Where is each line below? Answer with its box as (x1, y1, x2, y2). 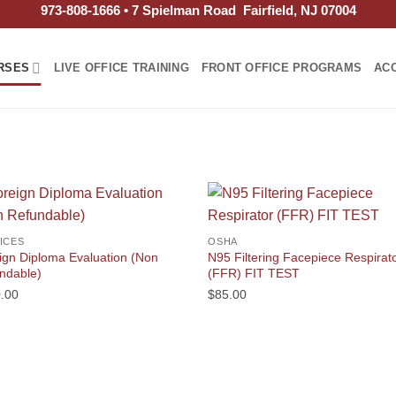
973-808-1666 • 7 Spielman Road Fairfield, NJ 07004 (40, 3, 356, 19)
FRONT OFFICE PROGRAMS (201, 61, 362, 74)
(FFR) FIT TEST (208, 265, 301, 280)
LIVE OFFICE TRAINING (53, 61, 189, 74)
